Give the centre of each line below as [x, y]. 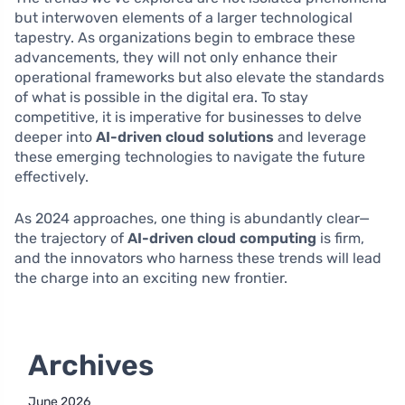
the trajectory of [71, 239]
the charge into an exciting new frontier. [151, 278]
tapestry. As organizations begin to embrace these [185, 38]
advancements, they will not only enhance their [176, 58]
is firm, [340, 239]
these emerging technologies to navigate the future [190, 157]
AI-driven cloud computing [222, 239]
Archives [91, 366]
